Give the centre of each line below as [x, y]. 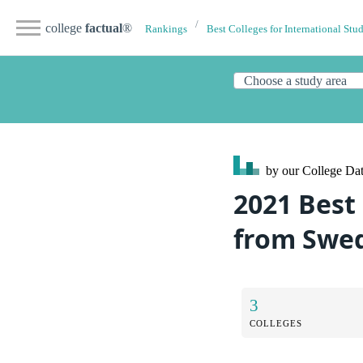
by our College [304, 171]
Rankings [166, 29]
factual [104, 28]
